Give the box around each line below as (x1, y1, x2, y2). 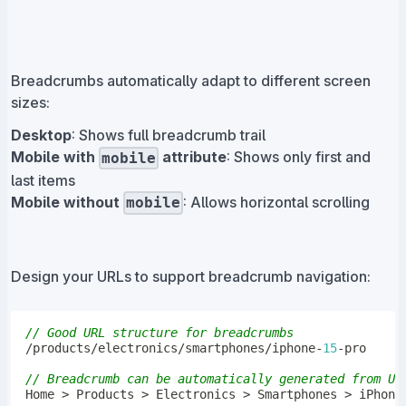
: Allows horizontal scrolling (183, 192, 371, 211)
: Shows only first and (227, 148, 372, 167)
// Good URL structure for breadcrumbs (24, 324, 294, 340)
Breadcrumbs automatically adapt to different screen (11, 72, 371, 91)
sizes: (11, 93, 50, 112)
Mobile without (11, 192, 123, 211)
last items (11, 170, 75, 189)
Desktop (11, 126, 72, 145)
